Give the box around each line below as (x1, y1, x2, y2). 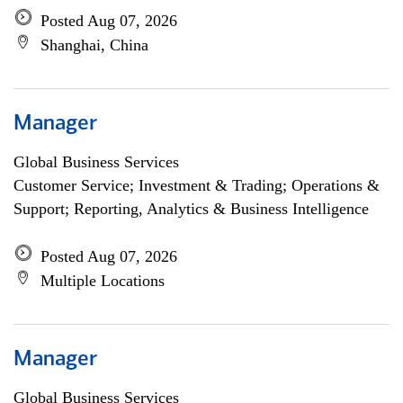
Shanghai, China (40, 36, 148, 54)
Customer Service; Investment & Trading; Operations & (13, 176, 380, 194)
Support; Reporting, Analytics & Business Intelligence (13, 200, 369, 218)
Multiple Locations (40, 272, 165, 290)
